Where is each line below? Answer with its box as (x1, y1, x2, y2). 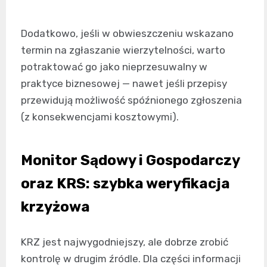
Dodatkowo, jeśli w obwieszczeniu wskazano (21, 27, 234, 39)
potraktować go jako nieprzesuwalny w (21, 61, 207, 73)
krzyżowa (21, 198, 90, 215)
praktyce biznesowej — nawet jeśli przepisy (21, 77, 227, 89)
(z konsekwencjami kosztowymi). (21, 111, 179, 123)
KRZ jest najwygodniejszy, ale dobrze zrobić (21, 236, 228, 248)
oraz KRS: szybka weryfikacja (21, 175, 230, 192)
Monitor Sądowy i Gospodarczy (21, 152, 240, 169)
